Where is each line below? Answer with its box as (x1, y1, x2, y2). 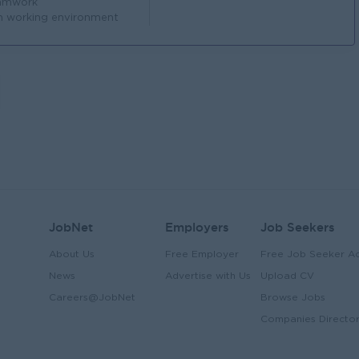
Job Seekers (260, 220, 335, 234)
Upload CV (260, 272, 314, 280)
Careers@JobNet (49, 293, 135, 302)
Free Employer (165, 250, 239, 259)
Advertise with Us (165, 272, 251, 280)
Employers (165, 220, 229, 234)
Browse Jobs (260, 293, 325, 302)
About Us (49, 250, 95, 259)
